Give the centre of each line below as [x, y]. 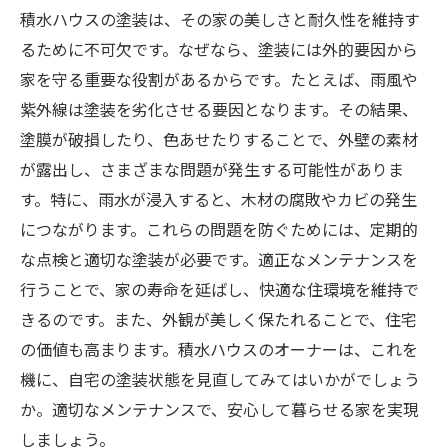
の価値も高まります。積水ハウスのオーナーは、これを [219, 349]
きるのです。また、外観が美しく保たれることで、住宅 [218, 319]
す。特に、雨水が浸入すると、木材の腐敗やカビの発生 [218, 199]
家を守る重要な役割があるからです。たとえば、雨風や [219, 79]
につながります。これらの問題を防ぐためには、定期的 [219, 229]
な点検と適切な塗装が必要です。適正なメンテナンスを [219, 259]
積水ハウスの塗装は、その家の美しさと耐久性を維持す [220, 19]
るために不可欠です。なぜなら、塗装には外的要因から [219, 49]
